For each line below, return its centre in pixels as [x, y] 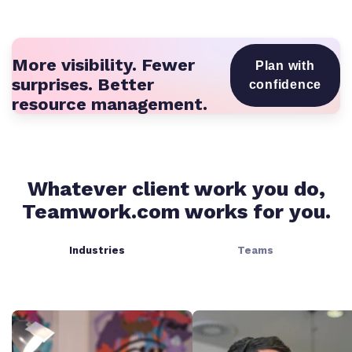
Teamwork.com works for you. [176, 212]
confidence [285, 85]
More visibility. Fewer [103, 64]
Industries [97, 251]
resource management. [110, 104]
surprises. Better [83, 84]
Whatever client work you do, [176, 189]
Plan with [285, 66]
